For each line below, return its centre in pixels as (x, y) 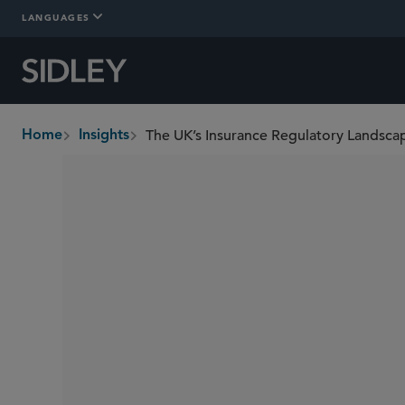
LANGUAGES (56, 17)
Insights (104, 136)
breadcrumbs (66, 146)
